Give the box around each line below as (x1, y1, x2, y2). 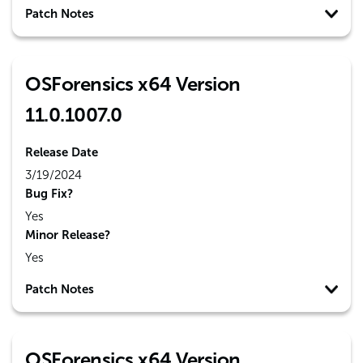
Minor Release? (25, 228, 110, 242)
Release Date (25, 145, 98, 160)
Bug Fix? (25, 186, 73, 201)
